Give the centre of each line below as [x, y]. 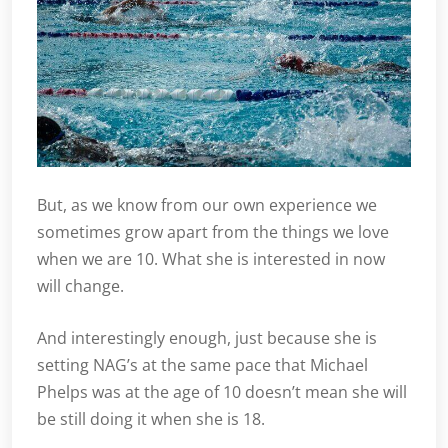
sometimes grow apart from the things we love [213, 232]
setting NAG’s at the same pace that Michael [202, 365]
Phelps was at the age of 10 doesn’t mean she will [222, 392]
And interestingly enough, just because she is [207, 338]
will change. [80, 286]
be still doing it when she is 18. [151, 419]
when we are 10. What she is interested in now [211, 259]
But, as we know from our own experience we [207, 205]
